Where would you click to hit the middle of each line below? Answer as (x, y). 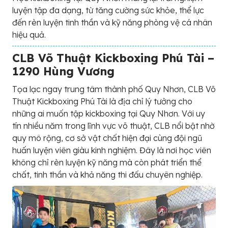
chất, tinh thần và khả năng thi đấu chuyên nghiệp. (107, 175)
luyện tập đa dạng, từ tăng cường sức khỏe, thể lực (108, 10)
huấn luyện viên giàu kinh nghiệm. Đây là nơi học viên (112, 150)
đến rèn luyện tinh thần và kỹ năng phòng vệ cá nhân (112, 22)
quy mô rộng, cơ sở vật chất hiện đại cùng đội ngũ (107, 138)
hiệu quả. (29, 35)
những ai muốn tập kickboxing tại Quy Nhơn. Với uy (109, 113)
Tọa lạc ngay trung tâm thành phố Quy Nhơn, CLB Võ (114, 89)
